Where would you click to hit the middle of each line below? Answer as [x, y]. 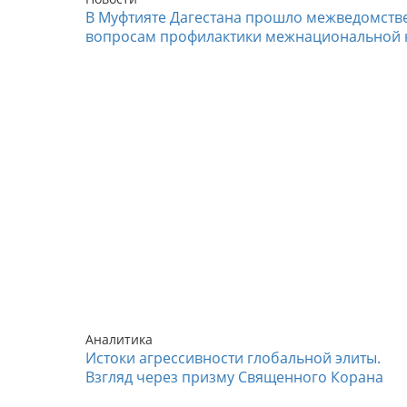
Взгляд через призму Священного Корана [234, 377]
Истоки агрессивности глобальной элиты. [233, 358]
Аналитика [119, 340]
